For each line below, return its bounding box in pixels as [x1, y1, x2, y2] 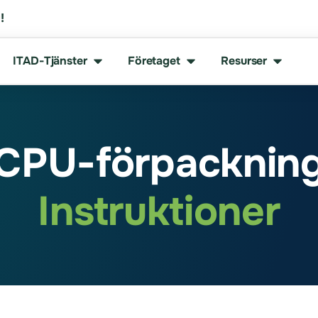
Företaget [127, 53, 180, 69]
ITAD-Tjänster [13, 53, 87, 69]
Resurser [221, 53, 268, 69]
